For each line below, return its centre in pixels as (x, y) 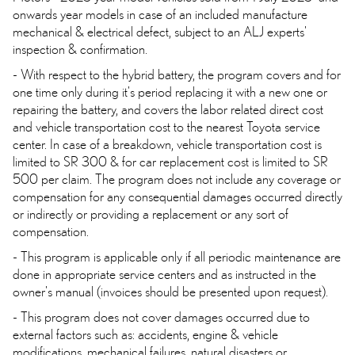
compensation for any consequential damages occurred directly (177, 197)
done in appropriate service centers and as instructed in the (164, 274)
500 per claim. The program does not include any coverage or (177, 179)
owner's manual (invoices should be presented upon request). (170, 292)
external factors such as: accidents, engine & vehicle (145, 334)
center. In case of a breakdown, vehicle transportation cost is (167, 144)
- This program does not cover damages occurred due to (161, 317)
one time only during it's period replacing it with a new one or (170, 92)
